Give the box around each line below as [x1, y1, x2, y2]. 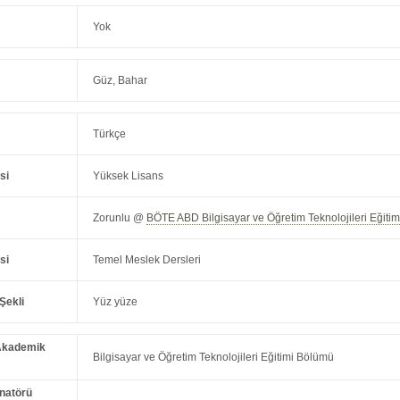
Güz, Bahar [93, 74, 148, 87]
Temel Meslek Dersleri [93, 254, 202, 267]
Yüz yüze [93, 296, 138, 309]
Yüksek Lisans [93, 170, 164, 183]
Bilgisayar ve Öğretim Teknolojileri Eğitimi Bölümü [93, 351, 335, 364]
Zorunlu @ [93, 212, 147, 225]
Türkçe [93, 128, 127, 141]
